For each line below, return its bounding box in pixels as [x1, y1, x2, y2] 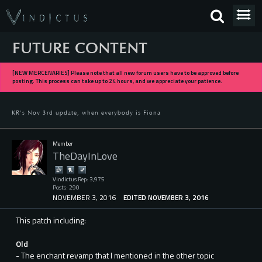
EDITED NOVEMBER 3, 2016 [123, 192, 209, 204]
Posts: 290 [53, 183, 80, 192]
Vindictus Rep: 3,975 [53, 175, 105, 184]
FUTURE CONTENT [12, 40, 148, 57]
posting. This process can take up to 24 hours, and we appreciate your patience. [12, 77, 222, 85]
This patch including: [16, 214, 86, 227]
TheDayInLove [53, 147, 118, 164]
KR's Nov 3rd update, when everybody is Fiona [12, 109, 161, 116]
